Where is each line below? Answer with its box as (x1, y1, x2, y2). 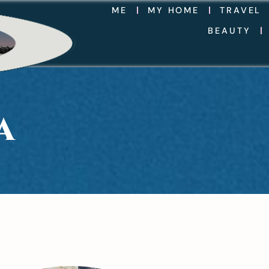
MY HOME (147, 5, 200, 16)
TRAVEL (220, 5, 262, 16)
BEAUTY (208, 25, 251, 36)
